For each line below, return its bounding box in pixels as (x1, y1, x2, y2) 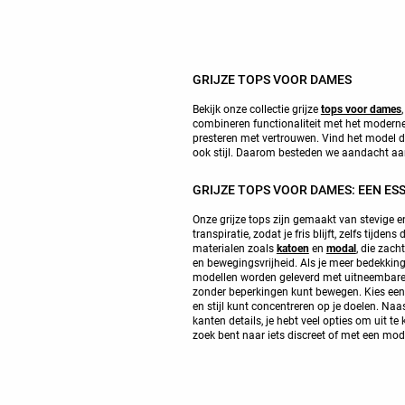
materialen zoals (192, 241, 277, 255)
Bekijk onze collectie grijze (192, 102, 321, 116)
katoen (276, 241, 309, 255)
